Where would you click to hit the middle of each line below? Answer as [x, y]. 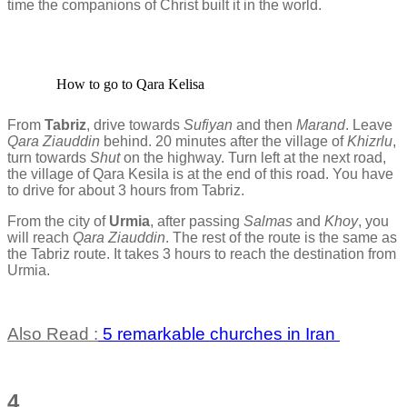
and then [264, 124]
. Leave [369, 124]
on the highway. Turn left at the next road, [253, 157]
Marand [321, 124]
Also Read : [53, 333]
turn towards [49, 157]
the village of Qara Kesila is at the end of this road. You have [200, 174]
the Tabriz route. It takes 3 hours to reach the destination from [202, 253]
